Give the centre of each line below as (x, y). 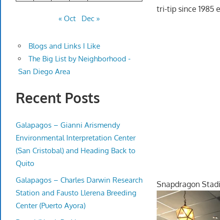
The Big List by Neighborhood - (79, 59)
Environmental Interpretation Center (76, 137)
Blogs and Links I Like (64, 46)
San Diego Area (44, 72)
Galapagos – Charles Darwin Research (79, 180)
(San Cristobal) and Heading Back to (76, 150)
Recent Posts (58, 98)
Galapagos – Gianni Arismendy (68, 125)
